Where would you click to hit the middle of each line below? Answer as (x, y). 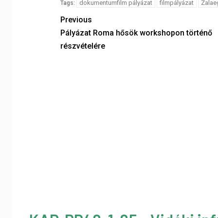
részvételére (82, 46)
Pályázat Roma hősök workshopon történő (136, 33)
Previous (76, 20)
